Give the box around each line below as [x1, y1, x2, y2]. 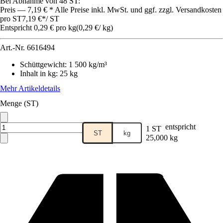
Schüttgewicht [20, 60, 65, 69]
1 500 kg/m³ [69, 60, 107, 69]
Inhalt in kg [20, 69, 56, 78]
